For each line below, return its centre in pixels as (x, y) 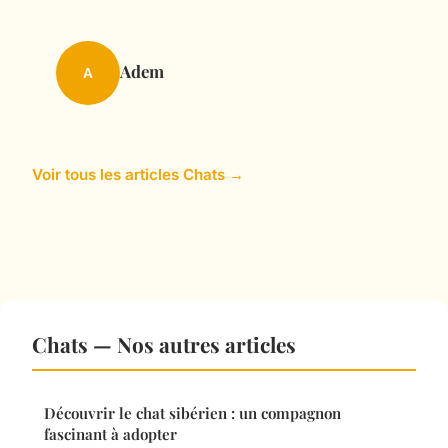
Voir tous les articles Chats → (138, 175)
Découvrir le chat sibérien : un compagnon (192, 413)
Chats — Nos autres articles (164, 344)
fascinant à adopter (110, 434)
